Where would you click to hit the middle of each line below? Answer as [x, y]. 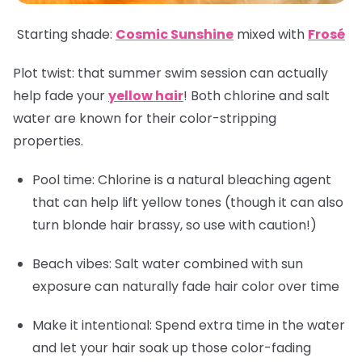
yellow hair [146, 96]
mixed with [272, 35]
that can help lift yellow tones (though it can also [188, 203]
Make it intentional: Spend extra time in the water [189, 326]
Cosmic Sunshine [175, 35]
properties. [48, 141]
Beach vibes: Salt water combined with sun [168, 264]
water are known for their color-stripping [145, 119]
